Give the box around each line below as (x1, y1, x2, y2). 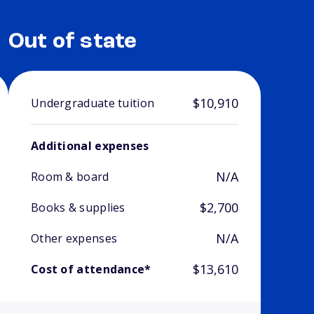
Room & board (30, 169, 109, 185)
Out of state (8, 31, 137, 54)
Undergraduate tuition (30, 95, 155, 111)
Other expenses (30, 231, 118, 247)
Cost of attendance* (30, 261, 151, 278)
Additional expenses (30, 138, 149, 154)
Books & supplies (30, 200, 125, 216)
